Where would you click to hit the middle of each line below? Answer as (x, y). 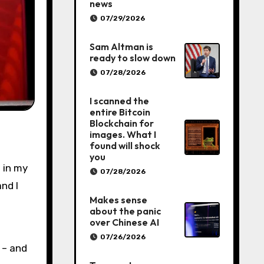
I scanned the (119, 101)
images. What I (123, 134)
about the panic (125, 211)
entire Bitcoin (120, 112)
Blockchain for (121, 123)
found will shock (125, 146)
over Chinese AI (124, 222)
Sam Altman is (121, 47)
